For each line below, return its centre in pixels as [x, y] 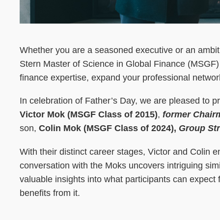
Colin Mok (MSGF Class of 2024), [109, 128]
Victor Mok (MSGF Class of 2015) [89, 115]
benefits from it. [50, 193]
